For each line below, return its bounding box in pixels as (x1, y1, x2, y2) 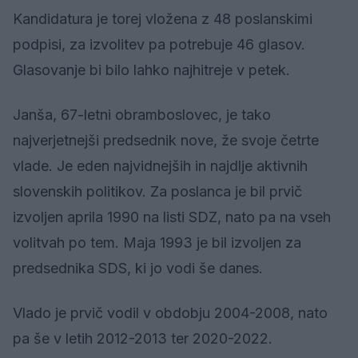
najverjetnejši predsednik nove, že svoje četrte (13, 132, 319, 149)
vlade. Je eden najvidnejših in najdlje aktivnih (13, 157, 308, 175)
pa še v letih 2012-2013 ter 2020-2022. (13, 330, 272, 348)
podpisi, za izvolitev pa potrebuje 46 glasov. (13, 36, 305, 54)
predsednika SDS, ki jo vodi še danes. (13, 260, 263, 277)
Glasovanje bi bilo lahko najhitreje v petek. (13, 62, 290, 79)
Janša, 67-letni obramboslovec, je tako (13, 106, 271, 124)
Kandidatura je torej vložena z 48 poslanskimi (13, 10, 312, 28)
